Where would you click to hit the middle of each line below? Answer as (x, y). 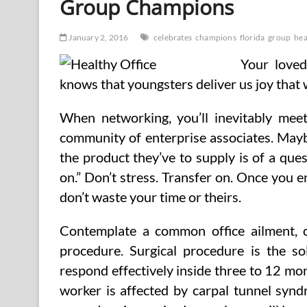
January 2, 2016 (98, 37)
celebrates (173, 37)
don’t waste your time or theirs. (150, 197)
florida (252, 37)
